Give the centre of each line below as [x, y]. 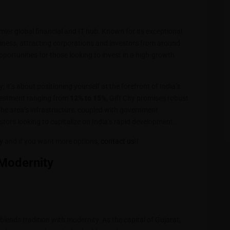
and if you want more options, [52, 141]
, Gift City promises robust [147, 98]
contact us [118, 141]
